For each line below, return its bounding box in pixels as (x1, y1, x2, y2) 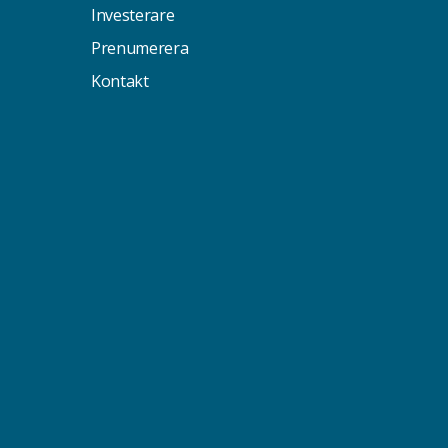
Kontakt (90, 70, 149, 92)
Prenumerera (90, 37, 189, 59)
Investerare (90, 4, 175, 26)
